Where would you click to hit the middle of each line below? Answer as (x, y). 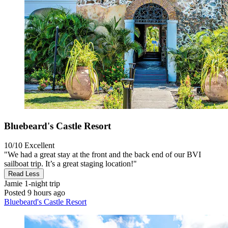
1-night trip (41, 184)
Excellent (39, 146)
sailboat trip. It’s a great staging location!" (70, 164)
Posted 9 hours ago (35, 193)
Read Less (24, 174)
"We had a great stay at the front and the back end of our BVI (103, 155)
